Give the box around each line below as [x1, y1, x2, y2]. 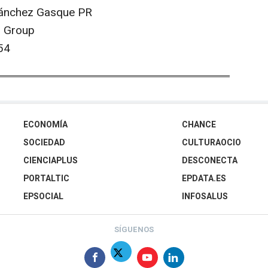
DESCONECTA [182, 154, 237, 167]
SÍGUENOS [114, 224, 154, 236]
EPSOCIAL [23, 190, 63, 203]
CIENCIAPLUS [23, 154, 78, 167]
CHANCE [182, 118, 216, 132]
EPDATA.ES [182, 172, 226, 185]
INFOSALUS [182, 190, 228, 203]
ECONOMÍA [23, 118, 68, 132]
